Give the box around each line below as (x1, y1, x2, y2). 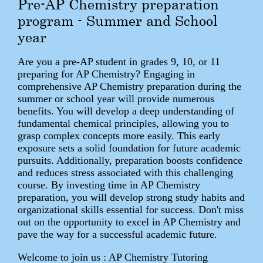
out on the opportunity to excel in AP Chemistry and (18, 215, 241, 228)
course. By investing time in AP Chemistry (18, 178, 200, 191)
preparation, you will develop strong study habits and (18, 191, 245, 203)
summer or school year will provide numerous (18, 92, 214, 104)
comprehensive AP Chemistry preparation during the (18, 80, 241, 92)
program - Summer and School (18, 12, 218, 29)
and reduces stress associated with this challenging (18, 166, 233, 178)
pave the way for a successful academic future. (18, 228, 217, 240)
